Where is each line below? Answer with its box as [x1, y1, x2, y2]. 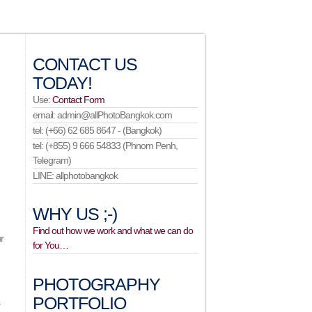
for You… [33, 240, 69, 251]
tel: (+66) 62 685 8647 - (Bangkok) [33, 125, 162, 136]
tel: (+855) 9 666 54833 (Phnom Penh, [33, 140, 178, 151]
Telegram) [33, 155, 72, 166]
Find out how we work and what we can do [33, 225, 194, 236]
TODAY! [33, 73, 93, 93]
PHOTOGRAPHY [33, 274, 161, 294]
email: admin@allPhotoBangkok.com [33, 109, 173, 120]
